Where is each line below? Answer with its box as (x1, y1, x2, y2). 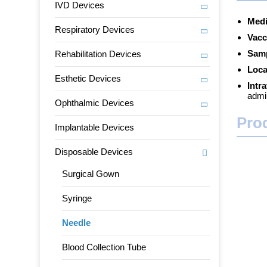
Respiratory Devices (55, 24, 135, 35)
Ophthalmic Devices (55, 98, 135, 108)
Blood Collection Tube (62, 242, 147, 252)
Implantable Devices (55, 122, 135, 132)
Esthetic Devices (55, 73, 122, 83)
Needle (62, 218, 91, 228)
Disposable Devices (55, 147, 133, 157)
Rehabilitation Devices (55, 49, 142, 59)
